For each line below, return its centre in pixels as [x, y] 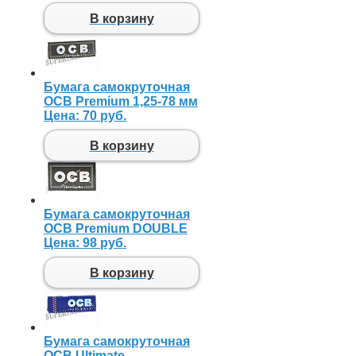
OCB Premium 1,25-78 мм [121, 102]
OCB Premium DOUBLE [116, 229]
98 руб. [104, 243]
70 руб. [104, 116]
